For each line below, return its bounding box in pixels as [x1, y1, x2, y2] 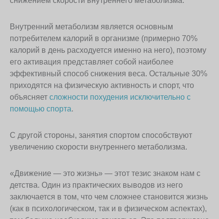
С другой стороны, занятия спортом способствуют [10, 131, 192, 140]
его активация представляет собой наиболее [10, 58, 174, 66]
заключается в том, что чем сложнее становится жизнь [10, 193, 208, 201]
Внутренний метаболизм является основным [10, 22, 173, 31]
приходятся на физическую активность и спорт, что [10, 81, 194, 90]
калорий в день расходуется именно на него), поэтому [10, 46, 206, 55]
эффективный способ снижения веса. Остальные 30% [10, 69, 207, 78]
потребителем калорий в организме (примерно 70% [10, 34, 197, 43]
